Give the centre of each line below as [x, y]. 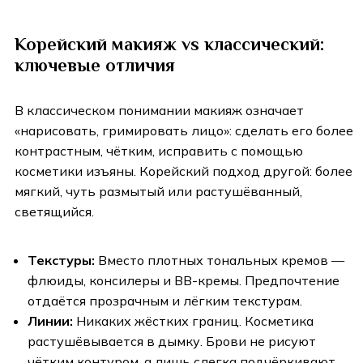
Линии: [50, 321]
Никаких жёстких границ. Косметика [193, 321]
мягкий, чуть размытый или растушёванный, [158, 192]
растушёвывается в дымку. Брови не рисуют [172, 342]
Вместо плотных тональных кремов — [220, 261]
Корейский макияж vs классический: [169, 45]
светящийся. [54, 212]
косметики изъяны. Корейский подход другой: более [184, 171]
